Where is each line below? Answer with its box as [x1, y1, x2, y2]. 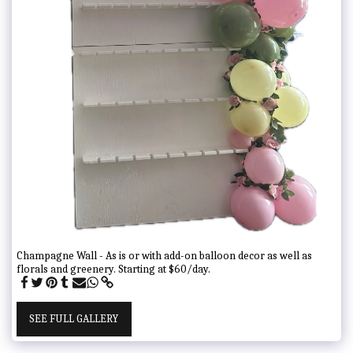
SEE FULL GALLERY [29, 312, 119, 325]
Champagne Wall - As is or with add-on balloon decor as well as [17, 248, 312, 262]
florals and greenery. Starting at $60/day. [17, 262, 210, 276]
